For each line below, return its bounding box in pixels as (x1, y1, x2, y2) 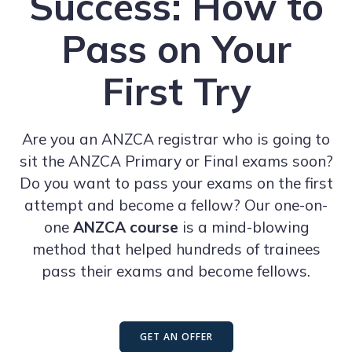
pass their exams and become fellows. (42, 262, 310, 280)
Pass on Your (60, 25, 291, 72)
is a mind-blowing (178, 218, 309, 236)
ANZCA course (72, 218, 178, 236)
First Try (101, 68, 251, 115)
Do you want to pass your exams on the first (19, 174, 333, 192)
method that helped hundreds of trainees (31, 240, 321, 258)
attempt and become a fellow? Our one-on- (24, 196, 328, 214)
